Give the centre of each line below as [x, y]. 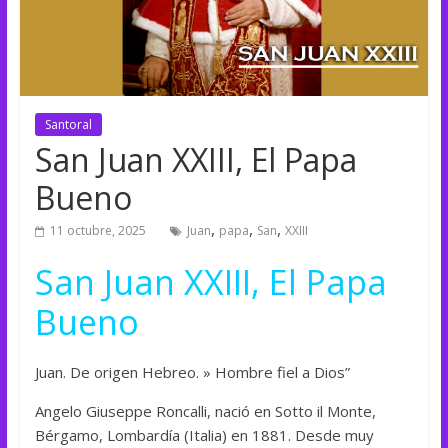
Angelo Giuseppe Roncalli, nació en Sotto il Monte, [205, 410]
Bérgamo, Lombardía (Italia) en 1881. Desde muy [204, 434]
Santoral [68, 124]
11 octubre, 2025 [97, 230]
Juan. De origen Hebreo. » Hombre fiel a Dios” [192, 371]
